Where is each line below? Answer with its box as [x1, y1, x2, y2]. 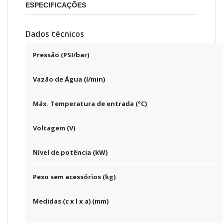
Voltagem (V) [33, 123, 75, 133]
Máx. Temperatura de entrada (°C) [33, 99, 147, 109]
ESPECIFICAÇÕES [25, 1, 86, 9]
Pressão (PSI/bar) [33, 50, 89, 60]
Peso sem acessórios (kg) [33, 172, 115, 182]
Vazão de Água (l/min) [33, 75, 105, 84]
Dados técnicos [25, 28, 84, 40]
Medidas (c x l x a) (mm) [33, 197, 109, 206]
